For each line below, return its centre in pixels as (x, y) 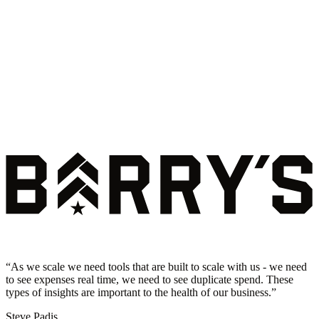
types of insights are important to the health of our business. (138, 292)
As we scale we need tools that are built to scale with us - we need (159, 266)
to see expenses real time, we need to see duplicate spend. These (150, 279)
